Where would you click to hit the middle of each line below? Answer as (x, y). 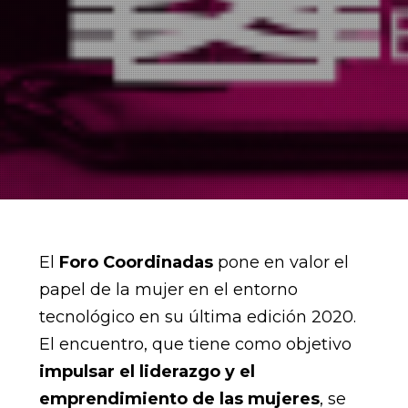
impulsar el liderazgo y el (147, 371)
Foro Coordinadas (138, 262)
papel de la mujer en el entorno (168, 289)
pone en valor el (283, 262)
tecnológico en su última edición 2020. (197, 316)
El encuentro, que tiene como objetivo (195, 344)
